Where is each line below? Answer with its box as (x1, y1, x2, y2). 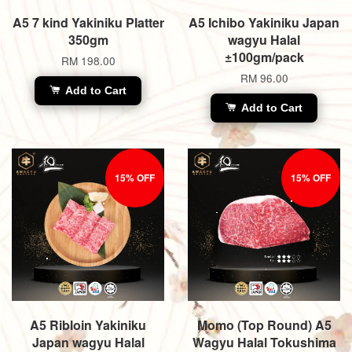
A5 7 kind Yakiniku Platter (12, 13, 164, 31)
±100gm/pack (224, 47, 304, 66)
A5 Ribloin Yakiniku (30, 315, 146, 334)
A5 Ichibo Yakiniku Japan (189, 13, 339, 31)
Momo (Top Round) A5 (196, 315, 332, 334)
